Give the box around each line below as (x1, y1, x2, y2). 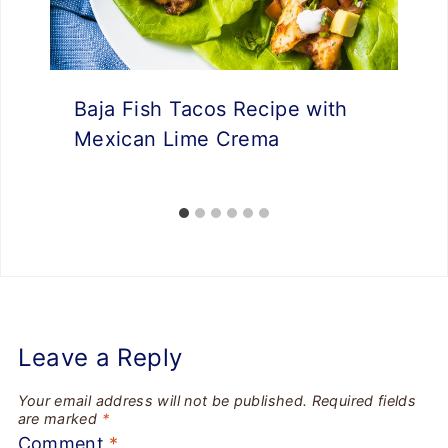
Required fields (311, 392, 417, 410)
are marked (17, 410, 102, 428)
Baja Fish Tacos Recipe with (74, 96, 348, 121)
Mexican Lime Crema (74, 126, 280, 151)
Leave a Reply (17, 342, 183, 372)
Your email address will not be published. (17, 392, 308, 410)
